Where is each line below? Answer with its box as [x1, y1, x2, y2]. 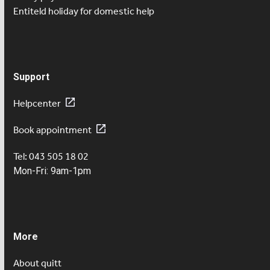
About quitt [13, 257, 62, 269]
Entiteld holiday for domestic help [13, 5, 155, 17]
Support [13, 71, 50, 83]
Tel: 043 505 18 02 [13, 150, 89, 162]
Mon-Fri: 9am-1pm [13, 165, 92, 177]
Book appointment [13, 124, 92, 136]
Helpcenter [13, 97, 61, 109]
